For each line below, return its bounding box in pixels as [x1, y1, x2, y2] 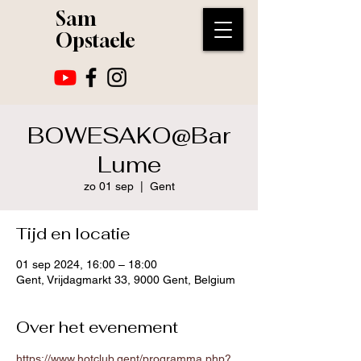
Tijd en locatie [16, 223, 131, 244]
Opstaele [56, 29, 135, 52]
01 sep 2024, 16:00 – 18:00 [16, 258, 157, 271]
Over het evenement [16, 317, 178, 338]
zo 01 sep [83, 180, 134, 193]
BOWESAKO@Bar [27, 121, 230, 150]
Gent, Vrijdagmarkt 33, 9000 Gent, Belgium [16, 273, 235, 286]
